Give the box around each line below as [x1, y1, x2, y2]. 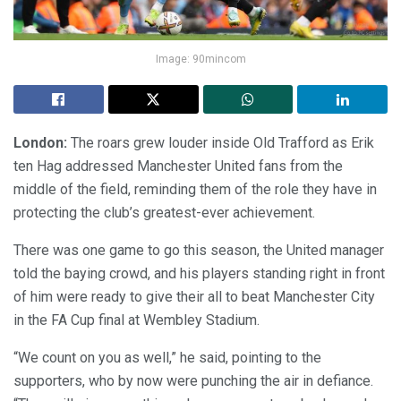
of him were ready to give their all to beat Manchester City [13, 287, 375, 305]
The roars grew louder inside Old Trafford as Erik [67, 133, 374, 151]
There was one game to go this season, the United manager [13, 241, 384, 259]
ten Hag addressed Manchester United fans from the [13, 157, 343, 175]
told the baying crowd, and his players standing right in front [13, 264, 385, 282]
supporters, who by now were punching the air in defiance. [13, 371, 373, 389]
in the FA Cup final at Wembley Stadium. [13, 311, 260, 328]
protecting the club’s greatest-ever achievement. [13, 203, 315, 221]
